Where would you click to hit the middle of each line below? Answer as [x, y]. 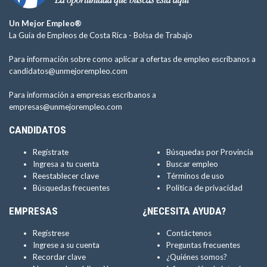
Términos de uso [195, 176]
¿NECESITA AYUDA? [184, 211]
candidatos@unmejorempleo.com [68, 71]
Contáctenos [189, 233]
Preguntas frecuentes [203, 245]
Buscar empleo [192, 164]
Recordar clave [59, 257]
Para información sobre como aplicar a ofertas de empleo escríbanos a [132, 59]
